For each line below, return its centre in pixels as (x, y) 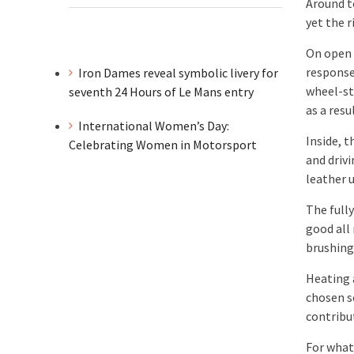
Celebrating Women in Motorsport (164, 144)
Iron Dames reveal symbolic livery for (178, 73)
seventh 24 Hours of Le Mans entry (161, 92)
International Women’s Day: (154, 125)
